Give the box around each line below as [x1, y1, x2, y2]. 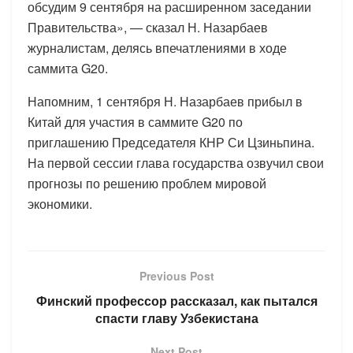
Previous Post [139, 267, 214, 284]
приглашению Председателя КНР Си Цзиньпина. [28, 132, 314, 151]
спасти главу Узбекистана [95, 308, 258, 327]
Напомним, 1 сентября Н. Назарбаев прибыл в [28, 91, 303, 110]
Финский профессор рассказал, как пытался [35, 291, 318, 310]
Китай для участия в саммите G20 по [28, 112, 243, 131]
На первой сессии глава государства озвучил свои [28, 153, 324, 172]
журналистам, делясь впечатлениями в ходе [28, 38, 287, 57]
